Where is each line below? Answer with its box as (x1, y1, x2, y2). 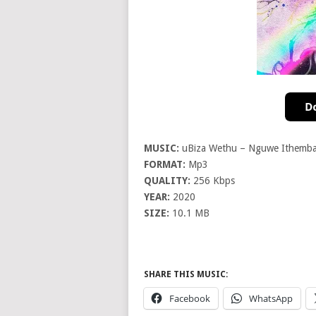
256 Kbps (190, 175, 235, 187)
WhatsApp (248, 292, 293, 305)
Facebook (169, 292, 210, 305)
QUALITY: (143, 175, 190, 187)
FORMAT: (143, 159, 186, 171)
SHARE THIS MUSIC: (143, 269, 228, 280)
